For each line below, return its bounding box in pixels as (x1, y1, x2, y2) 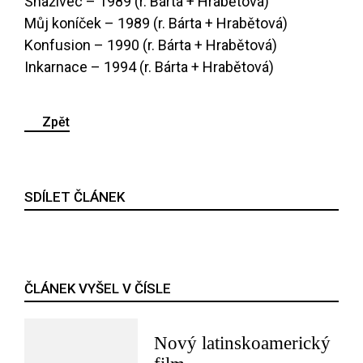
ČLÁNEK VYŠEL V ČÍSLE (24, 280, 171, 297)
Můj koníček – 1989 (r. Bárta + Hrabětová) (24, 15, 288, 32)
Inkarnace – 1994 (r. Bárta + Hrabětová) (24, 58, 274, 76)
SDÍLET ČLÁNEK (24, 189, 125, 206)
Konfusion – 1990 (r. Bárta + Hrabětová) (24, 36, 277, 54)
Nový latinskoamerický (154, 333, 331, 354)
